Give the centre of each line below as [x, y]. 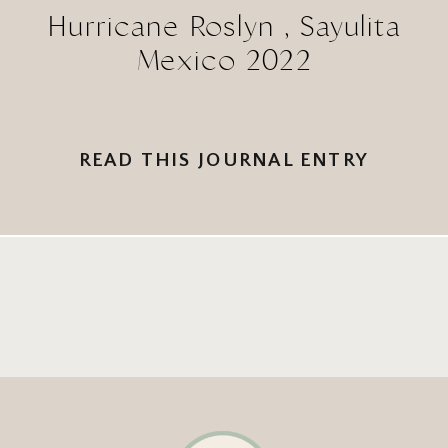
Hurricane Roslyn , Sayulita [225, 27]
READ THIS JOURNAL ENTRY [224, 161]
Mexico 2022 [224, 60]
